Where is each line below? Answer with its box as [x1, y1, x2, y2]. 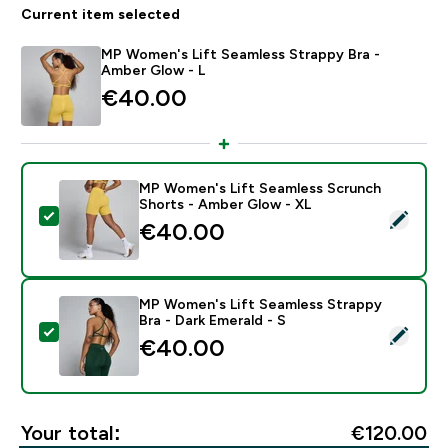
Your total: [20, 421, 121, 444]
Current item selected [20, 5, 180, 22]
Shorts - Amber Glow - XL [138, 195, 311, 212]
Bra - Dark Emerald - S [138, 311, 286, 328]
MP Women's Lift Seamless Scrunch [138, 179, 381, 196]
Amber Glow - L [100, 61, 205, 78]
